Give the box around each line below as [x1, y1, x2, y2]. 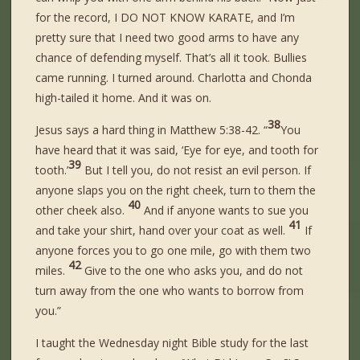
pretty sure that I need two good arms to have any [35, 30, 300, 46]
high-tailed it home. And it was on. [35, 90, 212, 106]
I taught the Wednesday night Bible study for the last [35, 335, 309, 351]
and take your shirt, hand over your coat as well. [35, 223, 289, 239]
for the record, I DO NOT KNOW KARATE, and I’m [35, 10, 296, 26]
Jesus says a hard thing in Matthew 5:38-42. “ [35, 122, 268, 138]
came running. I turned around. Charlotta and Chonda [35, 70, 313, 86]
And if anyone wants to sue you [144, 202, 309, 219]
